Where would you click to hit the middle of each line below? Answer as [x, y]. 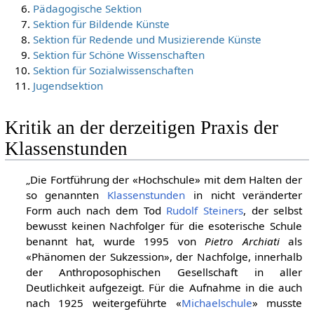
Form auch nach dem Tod [96, 210]
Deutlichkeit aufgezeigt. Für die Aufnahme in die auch [164, 287]
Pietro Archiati [242, 241]
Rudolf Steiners [205, 210]
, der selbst [273, 210]
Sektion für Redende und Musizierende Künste [147, 40]
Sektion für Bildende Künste [101, 24]
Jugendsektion [68, 86]
